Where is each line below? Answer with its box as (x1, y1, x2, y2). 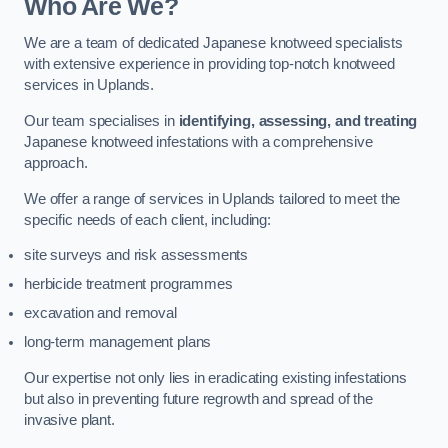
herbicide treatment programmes (24, 276, 233, 293)
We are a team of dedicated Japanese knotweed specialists (24, 35, 403, 52)
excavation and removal (24, 305, 177, 322)
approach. (24, 155, 88, 171)
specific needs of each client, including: (24, 211, 272, 228)
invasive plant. (24, 411, 115, 428)
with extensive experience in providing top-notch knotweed (24, 56, 395, 73)
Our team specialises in (24, 113, 179, 129)
